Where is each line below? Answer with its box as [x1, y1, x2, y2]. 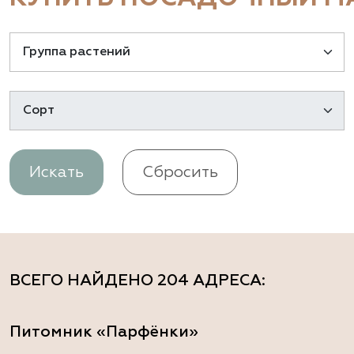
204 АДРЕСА [157, 272, 262, 288]
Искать [29, 164, 84, 181]
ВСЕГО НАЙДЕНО [9, 272, 157, 288]
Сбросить [142, 164, 218, 181]
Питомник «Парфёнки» [9, 323, 198, 340]
